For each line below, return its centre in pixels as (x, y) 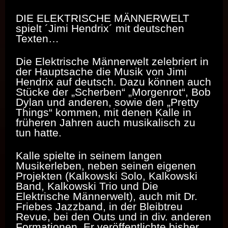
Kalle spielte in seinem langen (89, 155)
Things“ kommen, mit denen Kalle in (104, 112)
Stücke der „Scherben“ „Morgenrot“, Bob (113, 92)
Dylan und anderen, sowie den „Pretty (107, 102)
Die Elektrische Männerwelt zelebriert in (112, 61)
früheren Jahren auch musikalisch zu (106, 122)
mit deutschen (150, 28)
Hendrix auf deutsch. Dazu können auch (113, 81)
